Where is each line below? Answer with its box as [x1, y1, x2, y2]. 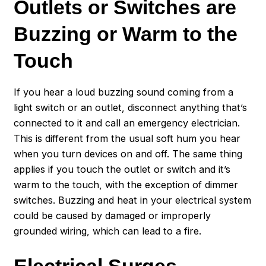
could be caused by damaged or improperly [14, 209, 211, 221]
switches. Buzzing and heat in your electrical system [14, 194, 252, 206]
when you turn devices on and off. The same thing [14, 147, 243, 160]
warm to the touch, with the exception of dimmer [14, 178, 239, 191]
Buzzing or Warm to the [14, 23, 238, 46]
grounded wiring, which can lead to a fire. [14, 224, 202, 237]
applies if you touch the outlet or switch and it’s [14, 163, 231, 175]
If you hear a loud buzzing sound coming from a [14, 85, 234, 98]
